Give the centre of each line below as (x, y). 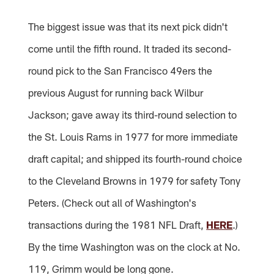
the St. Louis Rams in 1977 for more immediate (133, 136)
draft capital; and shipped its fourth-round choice (135, 158)
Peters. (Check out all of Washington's (113, 202)
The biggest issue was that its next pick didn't (128, 26)
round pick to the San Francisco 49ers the (120, 70)
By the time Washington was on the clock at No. (135, 246)
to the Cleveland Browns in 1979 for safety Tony (135, 180)
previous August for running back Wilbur (116, 92)
